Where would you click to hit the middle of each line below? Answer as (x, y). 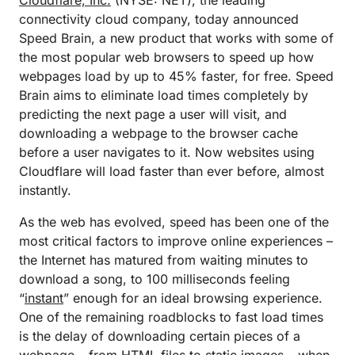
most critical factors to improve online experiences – (176, 241)
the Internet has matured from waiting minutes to (164, 260)
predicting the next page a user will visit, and (153, 114)
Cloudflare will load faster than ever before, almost (172, 171)
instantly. (45, 190)
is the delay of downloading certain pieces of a (160, 336)
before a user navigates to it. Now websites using (167, 152)
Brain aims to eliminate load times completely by (164, 95)
